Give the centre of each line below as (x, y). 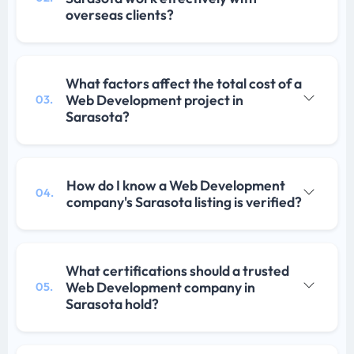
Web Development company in (160, 287)
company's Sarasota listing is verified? (184, 201)
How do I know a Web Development (176, 185)
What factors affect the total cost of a (184, 83)
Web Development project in (154, 100)
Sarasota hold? (112, 303)
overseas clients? (120, 14)
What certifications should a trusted (177, 270)
